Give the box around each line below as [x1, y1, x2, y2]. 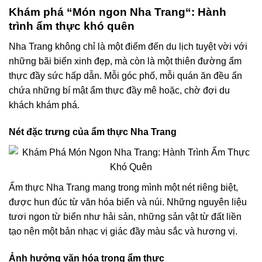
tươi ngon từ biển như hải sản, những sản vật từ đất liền [9, 211, 242, 222]
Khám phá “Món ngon [9, 6, 130, 19]
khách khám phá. [9, 99, 80, 110]
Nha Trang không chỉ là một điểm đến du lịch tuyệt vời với [9, 41, 247, 51]
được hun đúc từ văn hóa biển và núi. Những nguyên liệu [9, 196, 247, 207]
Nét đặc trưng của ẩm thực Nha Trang [9, 126, 177, 137]
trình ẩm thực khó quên [9, 20, 135, 33]
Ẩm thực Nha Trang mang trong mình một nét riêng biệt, [9, 182, 238, 192]
